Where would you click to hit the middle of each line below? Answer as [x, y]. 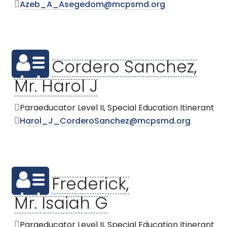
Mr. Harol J [56, 88]
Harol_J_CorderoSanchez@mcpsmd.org [105, 122]
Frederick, [90, 185]
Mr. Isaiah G [61, 204]
